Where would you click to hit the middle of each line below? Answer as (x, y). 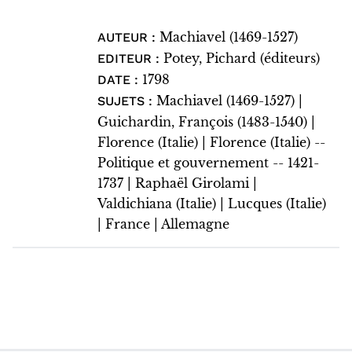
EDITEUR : (130, 59)
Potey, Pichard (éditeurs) (241, 58)
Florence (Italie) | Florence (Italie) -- (211, 142)
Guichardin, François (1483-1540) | (206, 122)
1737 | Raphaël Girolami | (177, 183)
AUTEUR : (128, 37)
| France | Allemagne (163, 224)
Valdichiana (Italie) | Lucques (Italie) (211, 203)
